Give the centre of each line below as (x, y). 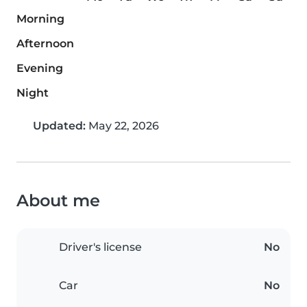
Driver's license (100, 247)
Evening (40, 69)
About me (58, 201)
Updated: (59, 126)
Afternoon (45, 44)
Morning (40, 19)
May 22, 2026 (122, 126)
